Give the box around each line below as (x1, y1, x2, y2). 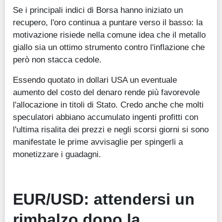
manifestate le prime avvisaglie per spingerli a (13, 137, 183, 147)
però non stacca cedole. (13, 55, 102, 65)
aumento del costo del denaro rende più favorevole (13, 87, 200, 98)
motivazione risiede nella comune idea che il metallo (13, 30, 206, 40)
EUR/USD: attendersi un (13, 190, 195, 209)
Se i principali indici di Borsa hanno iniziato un (13, 5, 183, 15)
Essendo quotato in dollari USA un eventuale (13, 75, 177, 85)
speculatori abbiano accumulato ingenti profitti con (13, 112, 198, 122)
